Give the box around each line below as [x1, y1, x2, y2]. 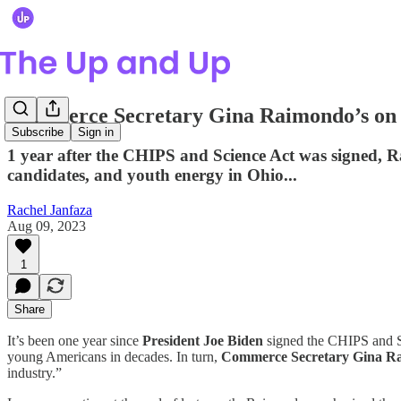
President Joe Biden [142, 332, 263, 348]
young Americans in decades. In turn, [7, 348, 221, 364]
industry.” [7, 364, 62, 380]
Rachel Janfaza [7, 201, 92, 218]
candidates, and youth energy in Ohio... [7, 165, 297, 184]
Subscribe [12, 125, 64, 140]
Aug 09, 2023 [7, 218, 86, 234]
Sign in [78, 125, 114, 140]
